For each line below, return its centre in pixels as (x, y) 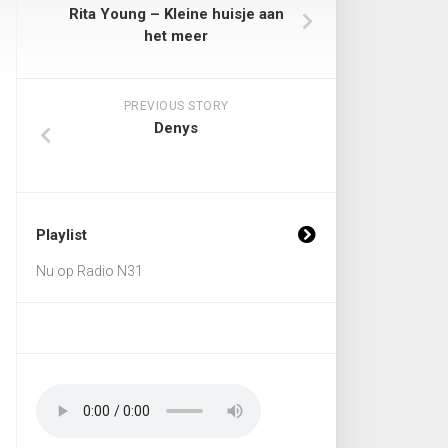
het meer (176, 36)
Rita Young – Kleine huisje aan (176, 14)
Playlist (61, 235)
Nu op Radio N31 (89, 271)
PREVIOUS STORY (176, 106)
